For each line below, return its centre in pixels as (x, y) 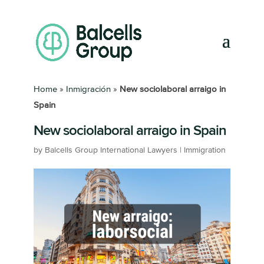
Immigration (204, 150)
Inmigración (88, 89)
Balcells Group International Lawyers (111, 150)
